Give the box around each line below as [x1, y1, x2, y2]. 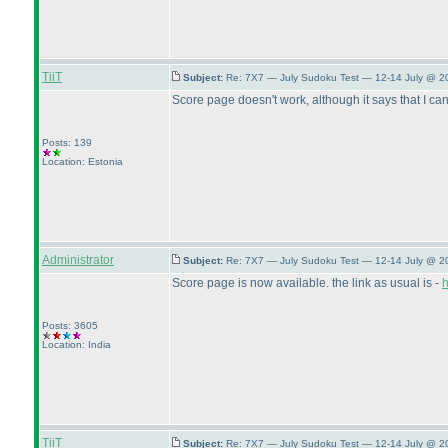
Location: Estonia [42, 156, 123, 167]
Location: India [42, 339, 111, 350]
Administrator [42, 253, 114, 267]
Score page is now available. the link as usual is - [172, 276, 442, 290]
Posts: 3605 [42, 320, 98, 331]
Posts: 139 [42, 137, 92, 148]
